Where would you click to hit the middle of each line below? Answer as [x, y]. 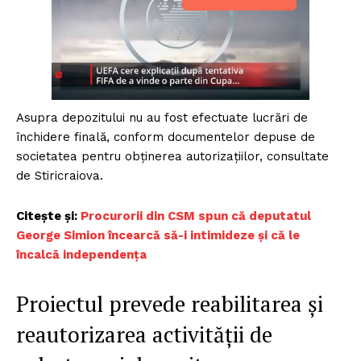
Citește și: [48, 216]
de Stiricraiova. [60, 176]
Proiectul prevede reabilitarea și [170, 304]
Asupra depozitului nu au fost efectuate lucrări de [162, 118]
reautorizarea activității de [144, 335]
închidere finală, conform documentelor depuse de [166, 137]
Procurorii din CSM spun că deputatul [196, 216]
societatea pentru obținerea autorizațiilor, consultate [172, 157]
